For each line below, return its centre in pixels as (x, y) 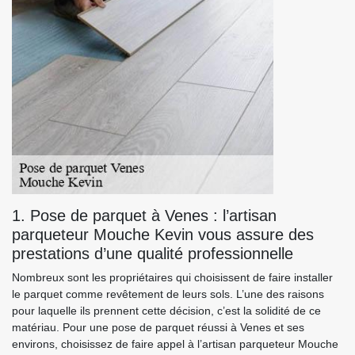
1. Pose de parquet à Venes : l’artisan (144, 216)
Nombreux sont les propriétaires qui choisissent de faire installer (172, 277)
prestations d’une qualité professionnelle (153, 254)
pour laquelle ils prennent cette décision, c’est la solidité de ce (166, 311)
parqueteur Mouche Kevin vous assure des (163, 235)
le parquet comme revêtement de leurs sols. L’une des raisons (168, 294)
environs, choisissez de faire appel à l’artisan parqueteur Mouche (175, 344)
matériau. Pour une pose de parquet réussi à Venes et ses (158, 327)
